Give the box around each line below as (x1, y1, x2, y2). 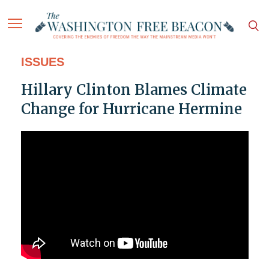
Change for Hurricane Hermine (20, 100, 242, 119)
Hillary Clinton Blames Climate (20, 80, 247, 100)
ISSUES (20, 55, 64, 69)
